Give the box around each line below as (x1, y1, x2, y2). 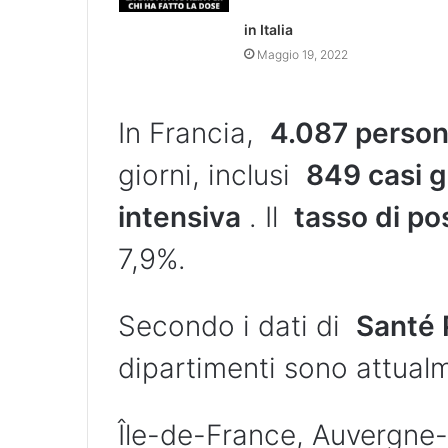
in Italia (243, 21, 293, 39)
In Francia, (118, 116, 270, 151)
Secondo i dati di (118, 309, 356, 344)
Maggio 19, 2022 (256, 47, 348, 63)
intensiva (118, 200, 241, 235)
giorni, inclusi (118, 158, 306, 193)
